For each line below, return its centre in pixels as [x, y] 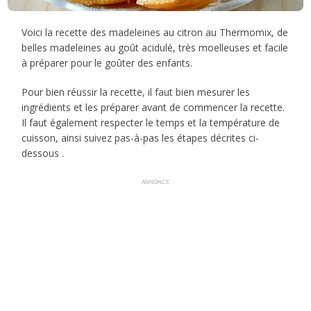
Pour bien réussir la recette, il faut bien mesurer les [136, 92]
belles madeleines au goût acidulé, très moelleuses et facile [155, 47]
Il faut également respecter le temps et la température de [151, 122]
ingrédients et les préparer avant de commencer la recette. [153, 107]
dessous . [43, 153]
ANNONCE [155, 182]
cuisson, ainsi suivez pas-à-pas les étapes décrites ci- [141, 137]
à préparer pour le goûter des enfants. [107, 62]
